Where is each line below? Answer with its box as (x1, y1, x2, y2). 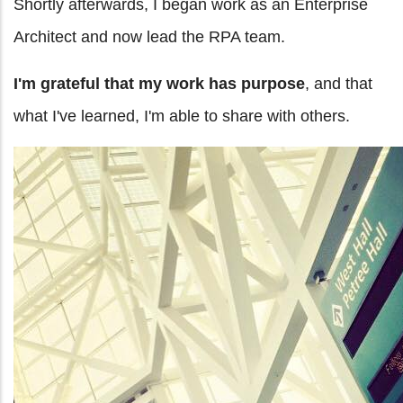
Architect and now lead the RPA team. (13, 28, 285, 47)
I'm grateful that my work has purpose (13, 75, 305, 94)
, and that (305, 75, 372, 94)
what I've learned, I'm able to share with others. (13, 107, 350, 126)
